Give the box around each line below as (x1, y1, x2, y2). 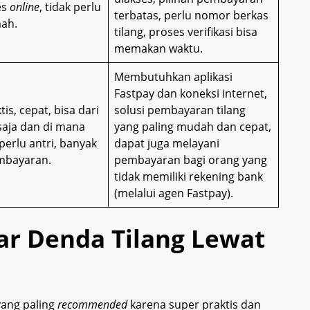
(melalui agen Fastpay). (114, 185, 233, 201)
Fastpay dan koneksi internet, (114, 86, 267, 102)
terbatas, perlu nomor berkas (114, 8, 268, 24)
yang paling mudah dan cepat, (114, 119, 271, 135)
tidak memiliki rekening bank (114, 169, 263, 185)
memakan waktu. (114, 41, 203, 57)
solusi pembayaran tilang (114, 102, 246, 118)
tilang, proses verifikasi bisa (114, 24, 257, 40)
